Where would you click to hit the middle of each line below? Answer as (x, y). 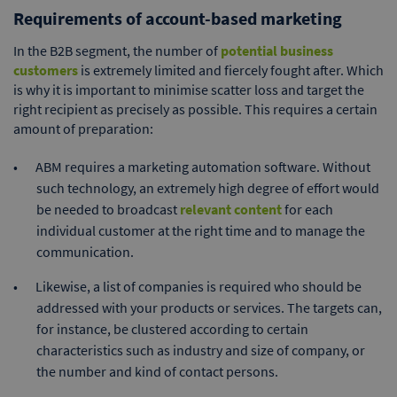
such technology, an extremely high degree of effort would (208, 188)
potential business (277, 51)
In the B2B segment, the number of (117, 51)
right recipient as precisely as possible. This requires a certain (195, 109)
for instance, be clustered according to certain (172, 329)
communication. (85, 252)
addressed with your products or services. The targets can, (209, 308)
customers (46, 70)
